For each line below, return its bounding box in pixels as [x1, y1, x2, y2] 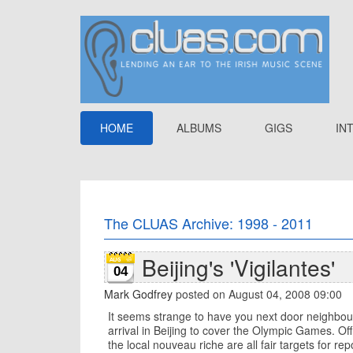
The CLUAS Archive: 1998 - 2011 [104, 213, 313, 233]
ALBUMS [176, 120, 221, 136]
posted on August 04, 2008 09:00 [173, 286, 342, 302]
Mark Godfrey [104, 286, 173, 302]
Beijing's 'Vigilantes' [142, 251, 335, 283]
